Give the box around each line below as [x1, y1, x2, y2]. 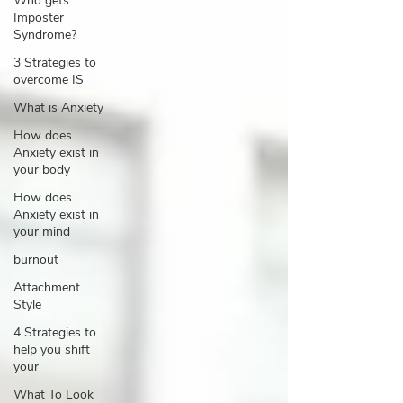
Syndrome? [13, 26, 76, 43]
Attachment [13, 279, 80, 296]
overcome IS [13, 71, 84, 88]
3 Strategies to [13, 54, 96, 71]
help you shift [13, 341, 90, 358]
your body [13, 161, 70, 178]
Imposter [13, 9, 64, 26]
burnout [13, 251, 58, 268]
